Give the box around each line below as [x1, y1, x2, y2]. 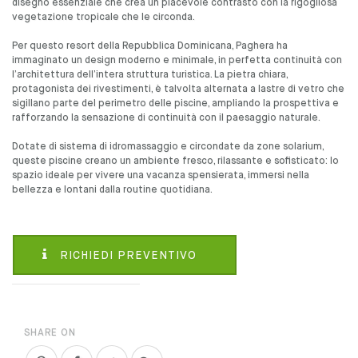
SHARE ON [24, 328, 76, 338]
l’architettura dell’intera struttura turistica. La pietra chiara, [12, 70, 288, 80]
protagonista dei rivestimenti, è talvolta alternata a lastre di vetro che [12, 85, 344, 94]
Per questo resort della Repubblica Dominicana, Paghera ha [12, 42, 288, 51]
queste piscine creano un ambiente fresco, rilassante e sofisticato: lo [12, 157, 339, 166]
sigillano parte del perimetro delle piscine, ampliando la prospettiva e [12, 99, 339, 109]
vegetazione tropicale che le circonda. [12, 13, 195, 22]
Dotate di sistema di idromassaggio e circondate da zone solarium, [12, 142, 324, 152]
